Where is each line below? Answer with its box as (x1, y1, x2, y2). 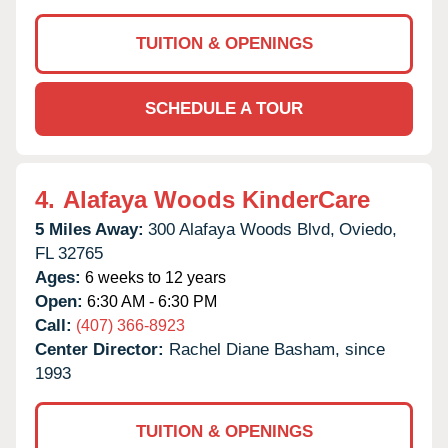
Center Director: (35, 339, 169, 359)
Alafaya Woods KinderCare (63, 185, 370, 213)
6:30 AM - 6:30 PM (83, 292, 217, 310)
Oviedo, (339, 219, 397, 239)
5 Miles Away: (35, 219, 144, 239)
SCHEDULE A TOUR (145, 98, 303, 118)
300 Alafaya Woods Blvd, (148, 219, 335, 239)
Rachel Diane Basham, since (169, 339, 385, 359)
